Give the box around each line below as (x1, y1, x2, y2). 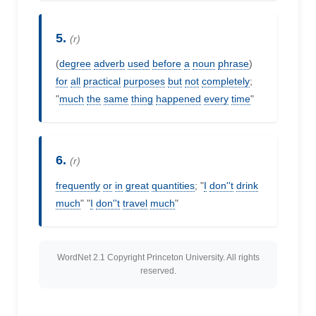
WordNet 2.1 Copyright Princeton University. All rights (56, 253, 260, 262)
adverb (94, 58, 125, 69)
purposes (123, 75, 165, 87)
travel (123, 197, 147, 209)
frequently (56, 180, 100, 191)
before (152, 58, 181, 69)
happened (156, 93, 201, 104)
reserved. (140, 266, 176, 276)
